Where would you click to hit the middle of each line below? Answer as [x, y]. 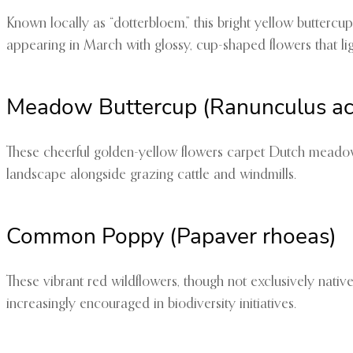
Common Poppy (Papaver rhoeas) [171, 237]
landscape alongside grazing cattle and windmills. [151, 175]
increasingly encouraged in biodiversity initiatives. [151, 305]
